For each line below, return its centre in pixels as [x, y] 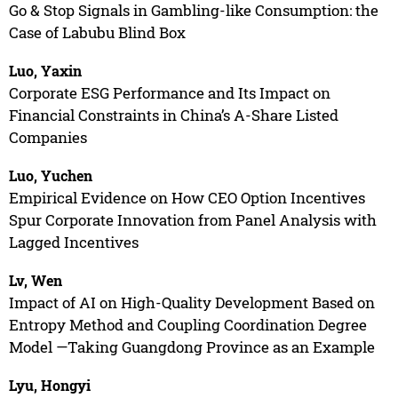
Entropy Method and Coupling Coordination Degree [187, 324]
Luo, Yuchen [50, 175]
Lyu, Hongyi [49, 385]
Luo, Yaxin [45, 70]
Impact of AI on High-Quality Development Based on [191, 302]
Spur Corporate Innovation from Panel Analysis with [192, 219]
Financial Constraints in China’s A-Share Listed [173, 115]
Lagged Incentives [73, 242]
